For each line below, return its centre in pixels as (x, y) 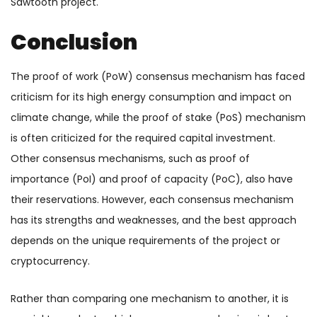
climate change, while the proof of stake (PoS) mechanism (158, 118)
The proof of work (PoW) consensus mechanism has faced (158, 77)
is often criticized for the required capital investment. (143, 138)
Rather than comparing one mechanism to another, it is (150, 299)
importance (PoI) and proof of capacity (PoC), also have (152, 179)
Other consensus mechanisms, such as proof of (130, 159)
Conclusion (74, 43)
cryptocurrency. (50, 261)
